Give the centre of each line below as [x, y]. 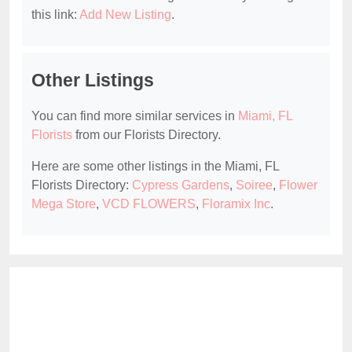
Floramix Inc [236, 204]
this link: [55, 15]
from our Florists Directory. [147, 135]
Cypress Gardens [181, 185]
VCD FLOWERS [149, 204]
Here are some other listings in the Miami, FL [155, 167]
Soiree [254, 185]
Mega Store [64, 204]
